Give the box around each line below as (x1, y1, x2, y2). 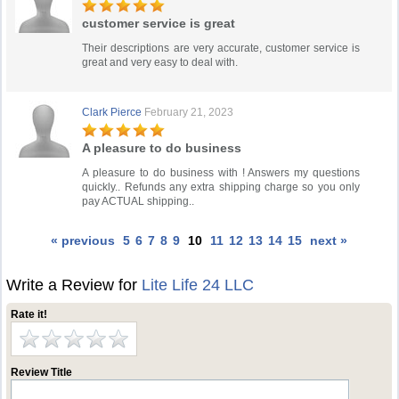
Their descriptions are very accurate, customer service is (82, 42, 361, 54)
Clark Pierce (82, 106, 142, 118)
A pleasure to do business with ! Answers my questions (82, 167, 361, 179)
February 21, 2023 (144, 106, 234, 118)
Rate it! (11, 308, 48, 321)
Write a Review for (6, 276, 142, 294)
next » (310, 233, 348, 248)
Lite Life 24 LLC (142, 276, 255, 294)
